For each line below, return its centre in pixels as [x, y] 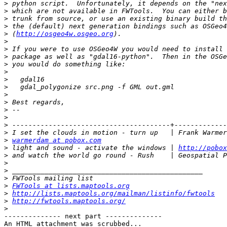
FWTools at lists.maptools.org [71, 186]
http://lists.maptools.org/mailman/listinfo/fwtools [113, 194]
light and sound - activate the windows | [93, 148]
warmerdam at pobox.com [57, 140]
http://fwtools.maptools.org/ [69, 201]
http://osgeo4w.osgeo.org [65, 34]
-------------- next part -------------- [83, 216]
